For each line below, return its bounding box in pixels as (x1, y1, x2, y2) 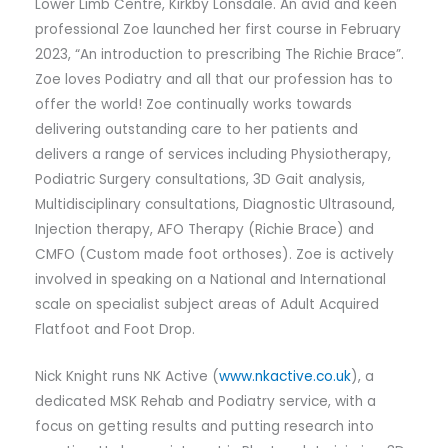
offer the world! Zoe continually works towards (35, 94, 352, 114)
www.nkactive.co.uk (219, 366, 351, 386)
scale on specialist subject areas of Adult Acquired (35, 294, 379, 314)
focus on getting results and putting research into (35, 416, 374, 436)
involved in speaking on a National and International (35, 269, 386, 289)
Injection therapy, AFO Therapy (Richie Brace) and (35, 219, 374, 239)
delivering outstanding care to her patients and (35, 119, 358, 139)
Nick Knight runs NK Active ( (35, 366, 219, 386)
